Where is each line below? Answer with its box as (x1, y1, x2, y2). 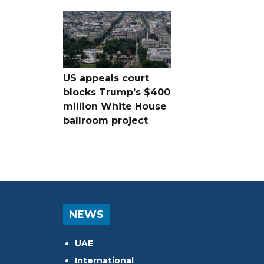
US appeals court (63, 72, 149, 84)
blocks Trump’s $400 (63, 86, 170, 98)
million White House (63, 100, 167, 112)
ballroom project (63, 114, 148, 126)
